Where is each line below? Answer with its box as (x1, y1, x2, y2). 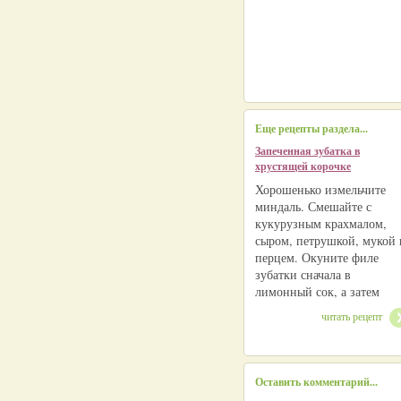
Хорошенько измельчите (255, 181, 386, 198)
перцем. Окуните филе (255, 249, 379, 266)
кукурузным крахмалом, (255, 215, 387, 232)
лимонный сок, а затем (255, 283, 380, 300)
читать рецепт (321, 309, 382, 323)
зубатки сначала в (255, 266, 351, 283)
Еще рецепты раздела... (255, 121, 368, 136)
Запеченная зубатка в (255, 143, 360, 158)
